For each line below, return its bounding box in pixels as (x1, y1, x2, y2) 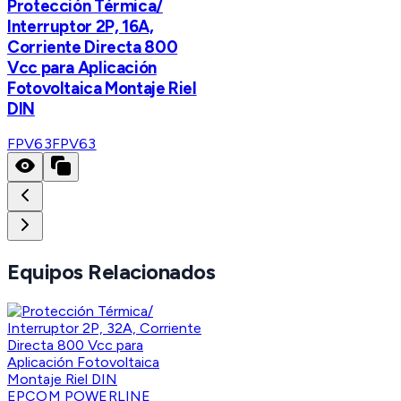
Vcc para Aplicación (7, 56, 157, 78)
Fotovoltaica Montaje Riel (7, 77, 197, 98)
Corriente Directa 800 (7, 36, 178, 57)
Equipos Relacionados (7, 259, 216, 286)
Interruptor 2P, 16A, (7, 15, 154, 37)
